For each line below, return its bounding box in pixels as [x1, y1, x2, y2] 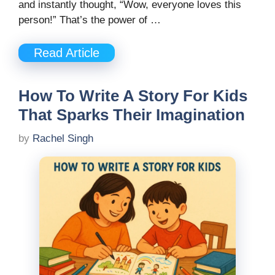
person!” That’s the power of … [18, 14, 161, 26]
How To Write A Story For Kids [18, 86, 247, 105]
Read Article [34, 45, 99, 60]
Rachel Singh [33, 133, 93, 145]
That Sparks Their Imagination [18, 105, 245, 124]
